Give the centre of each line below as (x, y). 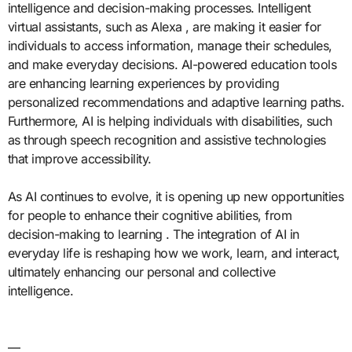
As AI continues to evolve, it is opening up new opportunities (176, 196)
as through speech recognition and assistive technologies (167, 139)
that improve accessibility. (79, 158)
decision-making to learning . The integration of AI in (153, 234)
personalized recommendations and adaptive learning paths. (176, 102)
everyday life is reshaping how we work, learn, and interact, (174, 253)
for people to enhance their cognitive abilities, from (150, 215)
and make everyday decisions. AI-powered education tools (172, 64)
